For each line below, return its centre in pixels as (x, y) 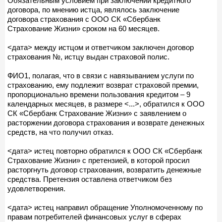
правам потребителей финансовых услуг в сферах (94, 217)
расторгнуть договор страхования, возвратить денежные (104, 169)
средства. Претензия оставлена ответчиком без (90, 179)
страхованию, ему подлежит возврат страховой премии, (103, 85)
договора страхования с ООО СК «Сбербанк (84, 19)
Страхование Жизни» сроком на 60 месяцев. (83, 28)
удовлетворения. (36, 188)
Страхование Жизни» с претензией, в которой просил (99, 160)
